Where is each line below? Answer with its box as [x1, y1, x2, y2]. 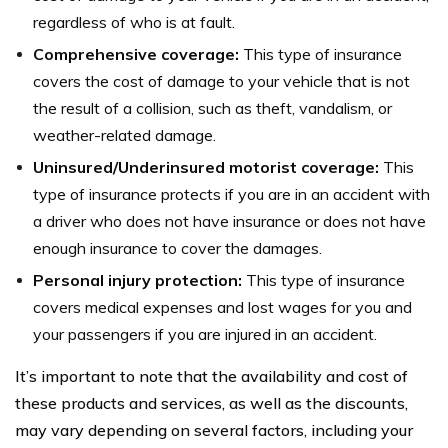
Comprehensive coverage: [33, 43, 239, 64]
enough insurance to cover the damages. [33, 237, 322, 258]
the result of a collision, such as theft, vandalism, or [33, 97, 392, 118]
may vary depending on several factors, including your [15, 419, 413, 440]
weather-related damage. [33, 124, 216, 145]
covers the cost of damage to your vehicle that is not [33, 70, 410, 91]
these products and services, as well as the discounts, [15, 392, 408, 413]
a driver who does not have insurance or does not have [33, 210, 426, 231]
